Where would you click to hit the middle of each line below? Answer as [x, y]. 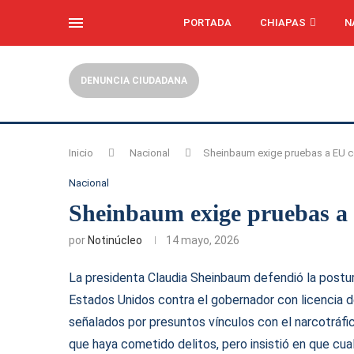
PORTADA [207, 23]
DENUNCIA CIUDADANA [134, 81]
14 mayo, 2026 [203, 240]
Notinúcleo [115, 240]
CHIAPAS [282, 23]
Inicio [81, 153]
